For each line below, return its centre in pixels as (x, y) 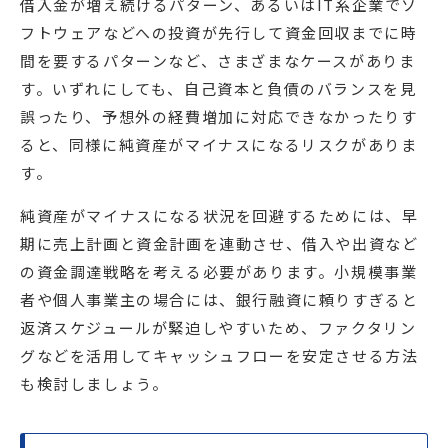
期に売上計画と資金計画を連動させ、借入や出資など (219, 244)
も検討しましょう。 (94, 384)
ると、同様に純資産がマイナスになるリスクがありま (219, 145)
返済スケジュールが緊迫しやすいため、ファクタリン (218, 328)
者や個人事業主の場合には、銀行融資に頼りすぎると (219, 300)
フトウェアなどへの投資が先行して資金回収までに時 (219, 33)
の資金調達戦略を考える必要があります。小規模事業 (219, 272)
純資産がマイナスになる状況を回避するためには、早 (219, 216)
